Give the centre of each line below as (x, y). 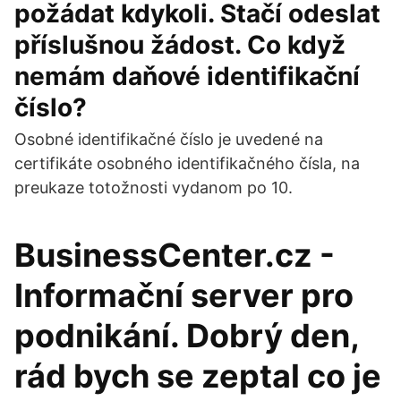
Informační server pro (184, 295)
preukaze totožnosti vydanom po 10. (154, 188)
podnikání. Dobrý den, (187, 336)
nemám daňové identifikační (187, 76)
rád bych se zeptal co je (198, 376)
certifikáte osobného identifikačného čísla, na (187, 163)
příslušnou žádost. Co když (180, 45)
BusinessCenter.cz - (175, 255)
